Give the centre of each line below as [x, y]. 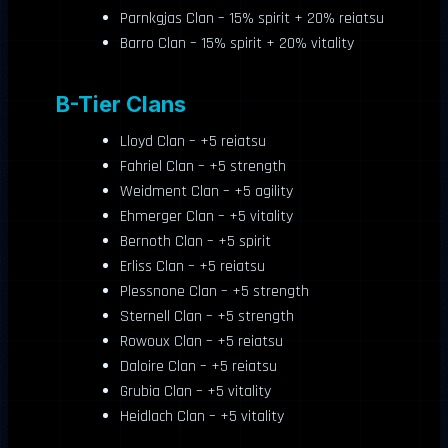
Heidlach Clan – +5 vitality [202, 416]
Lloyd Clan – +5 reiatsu [193, 141]
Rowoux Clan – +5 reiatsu [201, 341]
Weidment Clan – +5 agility [206, 191]
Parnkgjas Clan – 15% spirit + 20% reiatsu [252, 18]
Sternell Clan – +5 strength [207, 316]
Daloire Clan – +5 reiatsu [198, 366]
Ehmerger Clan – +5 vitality [206, 216]
